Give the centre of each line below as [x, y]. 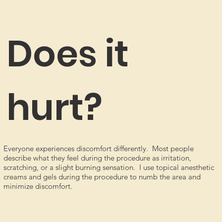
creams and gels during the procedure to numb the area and [102, 177]
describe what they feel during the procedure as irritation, [97, 158]
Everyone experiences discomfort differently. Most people [98, 149]
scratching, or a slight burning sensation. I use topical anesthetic [109, 167]
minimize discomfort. [39, 186]
